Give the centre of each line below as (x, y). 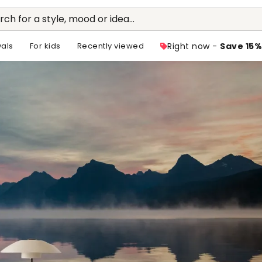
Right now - (194, 46)
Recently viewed (111, 46)
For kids (45, 46)
